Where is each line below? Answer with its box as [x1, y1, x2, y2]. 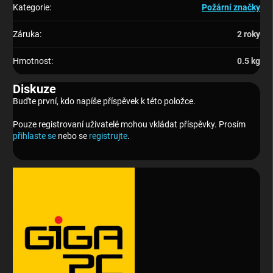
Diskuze [13, 82, 56, 97]
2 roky [237, 29, 260, 40]
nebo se [56, 131, 89, 141]
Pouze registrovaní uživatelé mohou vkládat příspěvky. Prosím [13, 119, 246, 130]
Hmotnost [13, 56, 51, 66]
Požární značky [202, 2, 260, 13]
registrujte [89, 131, 127, 141]
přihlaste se [13, 131, 56, 141]
